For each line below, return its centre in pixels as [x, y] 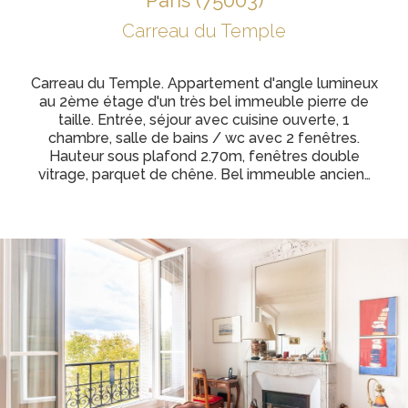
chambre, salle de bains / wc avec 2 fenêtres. [204, 138]
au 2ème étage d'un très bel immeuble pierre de [204, 102]
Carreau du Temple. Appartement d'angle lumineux [204, 83]
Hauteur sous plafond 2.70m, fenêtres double [204, 156]
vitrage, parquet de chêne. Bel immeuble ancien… [204, 174]
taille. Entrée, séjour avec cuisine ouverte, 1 [204, 120]
